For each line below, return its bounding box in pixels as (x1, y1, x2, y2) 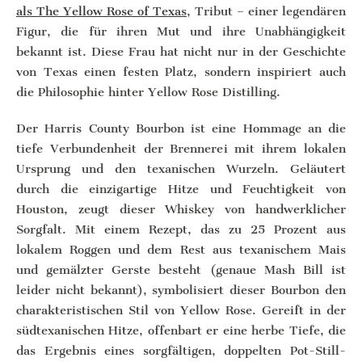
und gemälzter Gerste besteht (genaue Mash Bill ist (16, 263, 346, 277)
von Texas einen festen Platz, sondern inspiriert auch (16, 65, 346, 79)
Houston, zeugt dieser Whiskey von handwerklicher (16, 202, 346, 217)
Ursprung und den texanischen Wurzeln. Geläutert (16, 162, 346, 176)
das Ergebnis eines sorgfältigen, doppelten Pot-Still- (16, 343, 346, 358)
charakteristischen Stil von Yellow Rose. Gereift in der (16, 303, 346, 318)
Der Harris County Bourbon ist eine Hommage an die (16, 121, 346, 136)
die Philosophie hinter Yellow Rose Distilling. (16, 85, 280, 99)
